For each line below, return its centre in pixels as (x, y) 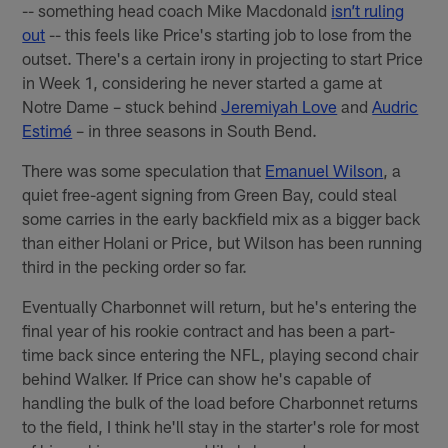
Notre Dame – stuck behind (122, 105)
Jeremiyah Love (279, 105)
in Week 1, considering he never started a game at (202, 81)
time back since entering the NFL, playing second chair (220, 353)
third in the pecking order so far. (135, 265)
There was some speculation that (144, 169)
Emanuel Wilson (324, 169)
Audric (395, 105)
